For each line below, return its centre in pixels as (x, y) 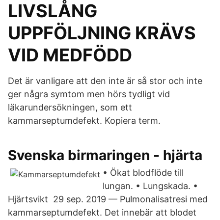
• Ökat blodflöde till (143, 173)
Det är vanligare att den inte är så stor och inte (105, 81)
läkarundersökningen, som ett (71, 107)
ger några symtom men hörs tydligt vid (89, 94)
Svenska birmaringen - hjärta (105, 155)
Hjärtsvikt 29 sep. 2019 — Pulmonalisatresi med (108, 199)
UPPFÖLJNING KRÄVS (102, 33)
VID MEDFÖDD (70, 55)
